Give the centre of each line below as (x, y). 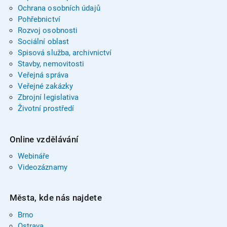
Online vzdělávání (44, 139)
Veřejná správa (43, 75)
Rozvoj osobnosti (48, 30)
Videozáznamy (42, 167)
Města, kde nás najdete (56, 198)
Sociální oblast (43, 42)
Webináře (33, 156)
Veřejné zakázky (45, 86)
